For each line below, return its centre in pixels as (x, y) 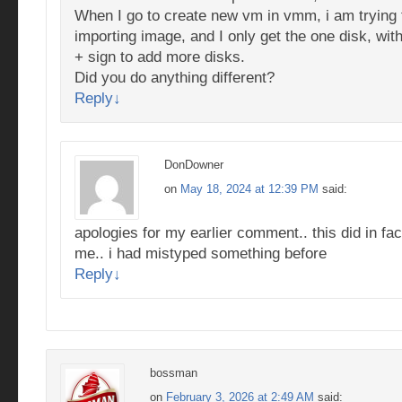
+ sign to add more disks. (160, 57)
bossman (174, 373)
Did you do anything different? (175, 77)
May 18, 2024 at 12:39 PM (249, 189)
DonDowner (194, 165)
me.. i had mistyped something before (201, 253)
